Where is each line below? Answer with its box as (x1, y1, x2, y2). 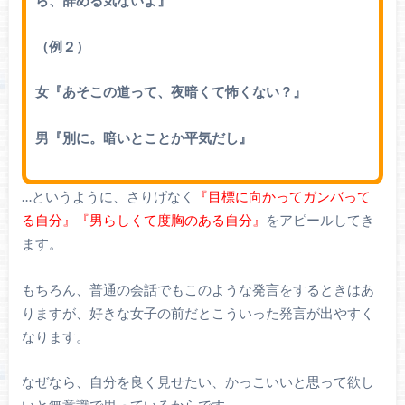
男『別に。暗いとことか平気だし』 (34, 128, 252, 146)
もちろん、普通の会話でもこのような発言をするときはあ (21, 280, 374, 297)
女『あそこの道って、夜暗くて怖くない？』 (34, 83, 306, 100)
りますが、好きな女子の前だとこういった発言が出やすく (21, 304, 374, 321)
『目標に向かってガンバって (193, 188, 371, 205)
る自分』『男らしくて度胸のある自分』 (21, 212, 266, 229)
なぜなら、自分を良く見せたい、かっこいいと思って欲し (21, 373, 374, 391)
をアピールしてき (265, 212, 374, 229)
